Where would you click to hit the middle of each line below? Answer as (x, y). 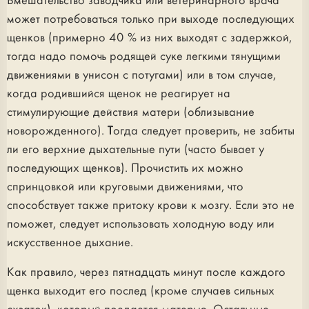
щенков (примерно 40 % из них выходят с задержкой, (149, 38)
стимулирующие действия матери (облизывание (131, 112)
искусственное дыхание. (70, 243)
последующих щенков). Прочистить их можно (125, 168)
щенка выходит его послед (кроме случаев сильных (141, 291)
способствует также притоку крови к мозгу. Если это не (151, 206)
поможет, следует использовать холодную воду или (141, 224)
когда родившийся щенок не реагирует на (119, 94)
